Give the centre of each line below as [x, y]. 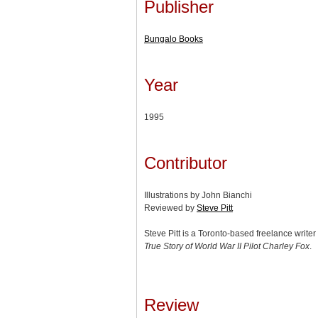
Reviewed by [170, 208]
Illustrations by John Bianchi [198, 195]
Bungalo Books [174, 39]
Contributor [186, 163]
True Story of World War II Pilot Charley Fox [227, 246]
